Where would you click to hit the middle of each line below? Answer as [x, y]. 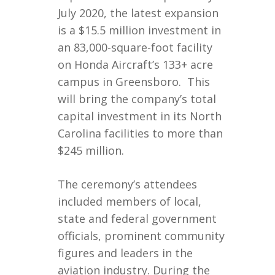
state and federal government [137, 219]
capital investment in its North [140, 116]
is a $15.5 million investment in [139, 30]
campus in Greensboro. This [134, 82]
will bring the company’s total [137, 99]
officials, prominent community [141, 236]
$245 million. [91, 150]
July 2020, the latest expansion [138, 13]
